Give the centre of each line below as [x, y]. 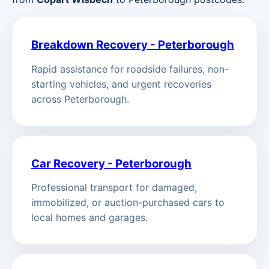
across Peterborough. [80, 99]
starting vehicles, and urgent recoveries [121, 84]
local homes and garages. [89, 218]
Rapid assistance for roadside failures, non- [130, 69]
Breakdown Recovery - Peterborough [133, 45]
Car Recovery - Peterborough [111, 163]
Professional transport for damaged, [114, 188]
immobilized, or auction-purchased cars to [128, 203]
